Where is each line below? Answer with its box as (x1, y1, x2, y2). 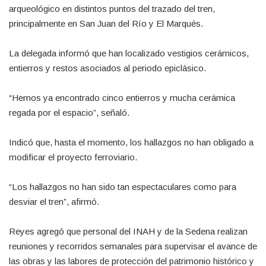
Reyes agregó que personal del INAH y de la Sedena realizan (9, 226, 248, 236)
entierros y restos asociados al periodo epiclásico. (9, 62, 206, 73)
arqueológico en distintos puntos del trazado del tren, (9, 3, 215, 14)
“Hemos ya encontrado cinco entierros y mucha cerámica (9, 92, 235, 103)
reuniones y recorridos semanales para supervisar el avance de (9, 240, 257, 251)
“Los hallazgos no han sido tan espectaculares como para (9, 181, 236, 192)
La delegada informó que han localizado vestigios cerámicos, (9, 47, 249, 58)
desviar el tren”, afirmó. (9, 196, 99, 207)
